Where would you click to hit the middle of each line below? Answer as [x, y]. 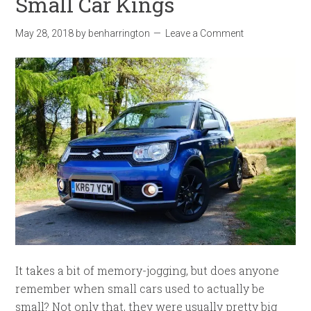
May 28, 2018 [45, 33]
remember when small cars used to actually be [140, 289]
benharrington [119, 33]
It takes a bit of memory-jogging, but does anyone [148, 271]
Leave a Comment [205, 33]
